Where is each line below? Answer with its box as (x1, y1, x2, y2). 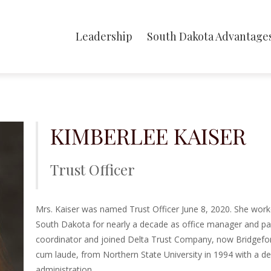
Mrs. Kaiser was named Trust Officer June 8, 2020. (36, 203, 234, 215)
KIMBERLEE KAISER (50, 121, 246, 150)
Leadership (76, 29, 132, 44)
